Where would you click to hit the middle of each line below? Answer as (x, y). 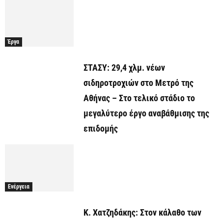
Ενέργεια (19, 187)
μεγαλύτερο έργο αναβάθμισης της (146, 113)
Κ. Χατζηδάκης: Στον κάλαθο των (142, 213)
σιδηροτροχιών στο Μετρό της (138, 83)
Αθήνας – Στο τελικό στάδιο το (139, 98)
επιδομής (101, 129)
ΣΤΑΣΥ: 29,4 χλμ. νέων (124, 68)
